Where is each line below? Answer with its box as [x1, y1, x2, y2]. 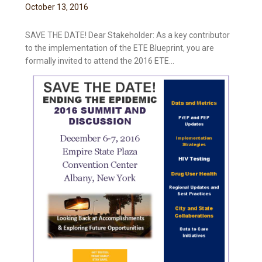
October [25, 2, 56, 12]
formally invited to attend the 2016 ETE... [25, 56, 175, 66]
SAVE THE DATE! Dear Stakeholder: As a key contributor [25, 30, 230, 40]
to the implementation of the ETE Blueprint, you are [25, 43, 215, 53]
